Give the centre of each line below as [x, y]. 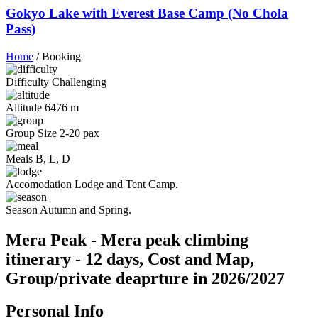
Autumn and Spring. [84, 209]
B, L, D [51, 158]
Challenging [78, 82]
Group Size [31, 133]
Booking [61, 56]
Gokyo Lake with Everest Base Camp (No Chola [147, 13]
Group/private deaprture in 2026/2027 [145, 278]
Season [22, 209]
